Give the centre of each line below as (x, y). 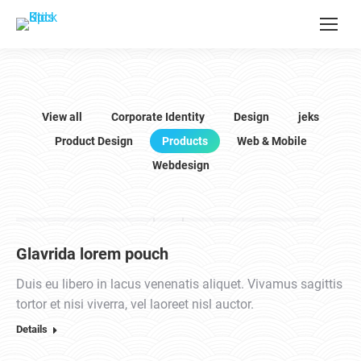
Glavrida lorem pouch (92, 254)
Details (32, 329)
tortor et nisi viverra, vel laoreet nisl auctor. (135, 304)
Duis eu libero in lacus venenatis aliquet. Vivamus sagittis (179, 284)
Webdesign (180, 165)
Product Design (93, 141)
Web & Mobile (272, 141)
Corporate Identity (158, 117)
